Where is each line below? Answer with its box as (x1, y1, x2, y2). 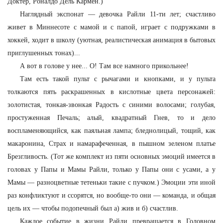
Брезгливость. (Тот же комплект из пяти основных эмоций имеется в (7, 153, 216, 160)
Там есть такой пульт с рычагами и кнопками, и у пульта (19, 75, 216, 83)
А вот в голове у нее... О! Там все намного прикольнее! (19, 62, 189, 70)
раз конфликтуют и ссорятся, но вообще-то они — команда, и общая (7, 192, 216, 199)
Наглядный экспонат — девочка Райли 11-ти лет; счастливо (19, 10, 216, 18)
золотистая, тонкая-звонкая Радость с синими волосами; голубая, (7, 101, 216, 109)
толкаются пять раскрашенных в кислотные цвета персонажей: (7, 88, 216, 96)
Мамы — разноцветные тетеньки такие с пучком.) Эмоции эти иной (7, 179, 216, 186)
